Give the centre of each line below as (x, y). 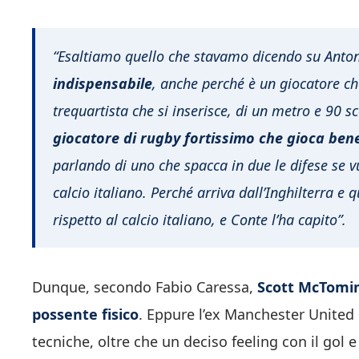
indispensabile (103, 83)
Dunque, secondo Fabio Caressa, (145, 287)
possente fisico (85, 315)
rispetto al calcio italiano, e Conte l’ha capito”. (200, 219)
